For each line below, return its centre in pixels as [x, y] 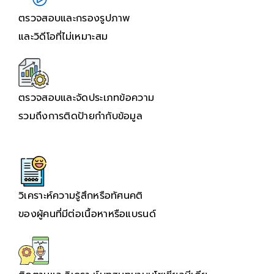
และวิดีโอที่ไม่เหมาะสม [63, 37]
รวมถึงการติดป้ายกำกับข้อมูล [80, 117]
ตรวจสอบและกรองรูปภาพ [74, 19]
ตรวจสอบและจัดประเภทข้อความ [87, 98]
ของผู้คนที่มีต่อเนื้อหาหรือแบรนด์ [87, 214]
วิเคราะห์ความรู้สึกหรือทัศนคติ [81, 196]
